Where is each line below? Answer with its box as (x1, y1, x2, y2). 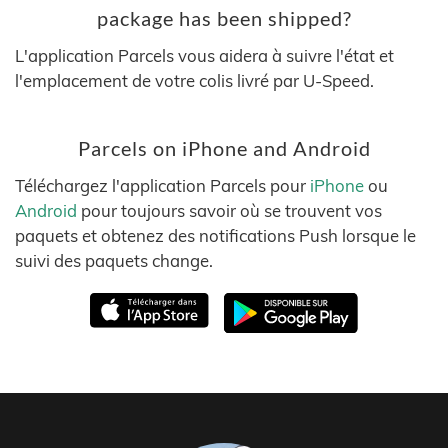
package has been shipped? (96, 7, 352, 30)
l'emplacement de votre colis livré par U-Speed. (15, 70, 374, 91)
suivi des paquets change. (15, 250, 213, 271)
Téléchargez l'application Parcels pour (15, 175, 310, 196)
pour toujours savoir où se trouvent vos (77, 200, 382, 221)
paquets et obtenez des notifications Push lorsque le (15, 225, 416, 246)
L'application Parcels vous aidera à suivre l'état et (15, 45, 394, 66)
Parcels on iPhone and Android (77, 137, 371, 160)
